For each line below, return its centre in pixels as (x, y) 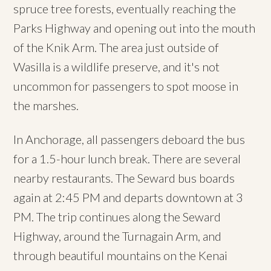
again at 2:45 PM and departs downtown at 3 (129, 197)
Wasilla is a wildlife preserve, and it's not (117, 66)
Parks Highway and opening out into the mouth (135, 28)
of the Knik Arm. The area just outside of (116, 47)
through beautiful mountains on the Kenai (121, 255)
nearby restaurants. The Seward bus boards (124, 178)
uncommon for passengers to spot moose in (126, 86)
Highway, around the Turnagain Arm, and (118, 236)
